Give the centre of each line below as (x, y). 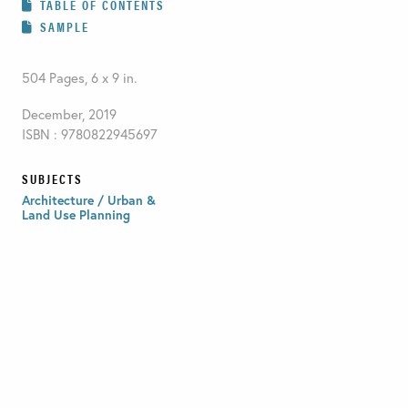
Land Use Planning (76, 214)
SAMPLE (64, 26)
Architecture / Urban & (88, 199)
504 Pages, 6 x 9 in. (79, 77)
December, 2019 (69, 113)
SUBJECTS (52, 178)
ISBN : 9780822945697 (89, 133)
